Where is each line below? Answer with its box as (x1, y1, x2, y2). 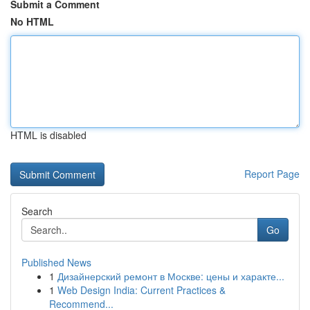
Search (21, 204, 53, 218)
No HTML (10, 15, 54, 28)
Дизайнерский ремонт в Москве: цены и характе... (57, 269, 284, 283)
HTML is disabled (10, 128, 86, 142)
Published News (21, 255, 91, 269)
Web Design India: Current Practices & (57, 283, 226, 297)
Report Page (244, 167, 300, 181)
